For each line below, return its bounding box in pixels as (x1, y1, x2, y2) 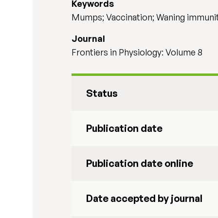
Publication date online (86, 157, 194, 169)
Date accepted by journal (86, 192, 203, 204)
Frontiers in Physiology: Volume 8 (72, 47, 203, 57)
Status (86, 87, 118, 99)
